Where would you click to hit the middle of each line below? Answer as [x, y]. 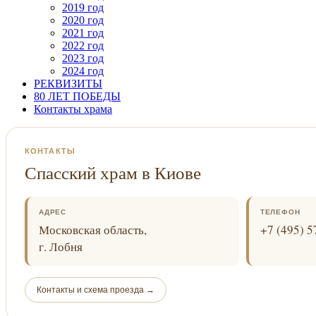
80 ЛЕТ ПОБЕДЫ [77, 97]
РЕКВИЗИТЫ [68, 84]
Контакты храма [73, 109]
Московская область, [93, 230]
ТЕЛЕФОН [280, 212]
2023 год [83, 59]
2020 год [83, 20]
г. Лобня [61, 247]
